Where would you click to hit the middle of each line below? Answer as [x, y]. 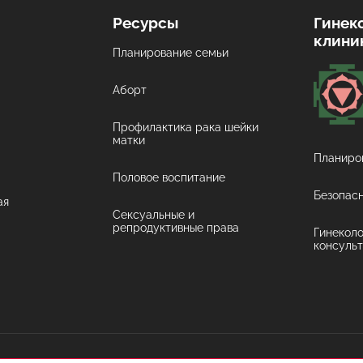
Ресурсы [146, 22]
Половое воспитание [169, 178]
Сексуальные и [154, 215]
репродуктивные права [176, 228]
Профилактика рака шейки [186, 128]
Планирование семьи [171, 53]
